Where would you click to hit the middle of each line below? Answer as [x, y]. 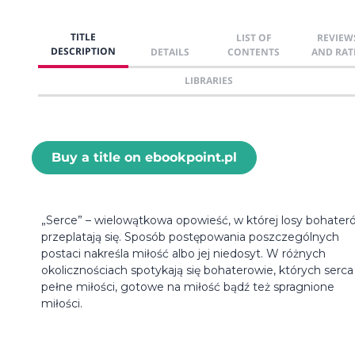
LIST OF [254, 37]
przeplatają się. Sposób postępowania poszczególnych [190, 237]
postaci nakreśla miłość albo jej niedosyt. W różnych [183, 253]
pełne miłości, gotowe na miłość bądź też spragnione [188, 286]
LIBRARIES [209, 80]
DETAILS [170, 52]
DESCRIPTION [83, 51]
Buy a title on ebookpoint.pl [144, 157]
